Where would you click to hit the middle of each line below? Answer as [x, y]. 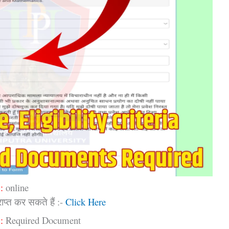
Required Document [45, 220]
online [16, 187]
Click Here [86, 201]
